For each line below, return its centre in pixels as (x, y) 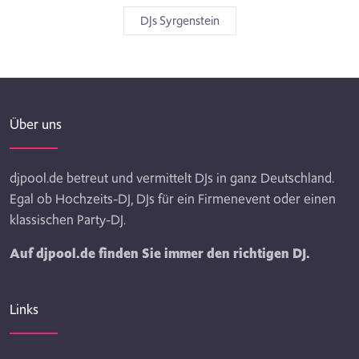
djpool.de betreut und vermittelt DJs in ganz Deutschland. (172, 177)
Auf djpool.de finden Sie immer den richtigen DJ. (160, 253)
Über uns (36, 124)
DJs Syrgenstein (179, 20)
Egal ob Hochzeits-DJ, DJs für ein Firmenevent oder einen (173, 198)
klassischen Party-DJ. (68, 219)
